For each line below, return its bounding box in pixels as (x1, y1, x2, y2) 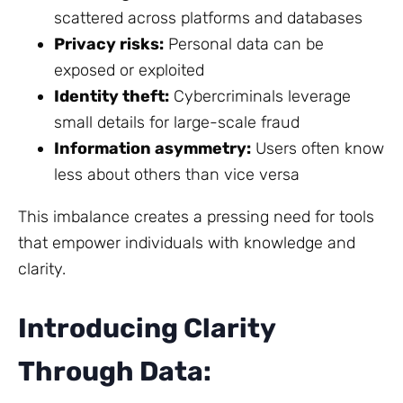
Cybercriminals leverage (169, 85, 351, 106)
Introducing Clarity (18, 311, 275, 345)
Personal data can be (164, 33, 324, 54)
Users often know (251, 138, 384, 158)
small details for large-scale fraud (54, 112, 300, 132)
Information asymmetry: (54, 138, 251, 158)
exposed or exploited (54, 59, 204, 80)
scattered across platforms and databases (54, 7, 363, 28)
